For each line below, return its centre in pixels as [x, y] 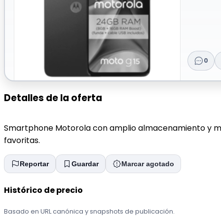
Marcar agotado [148, 164]
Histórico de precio [43, 190]
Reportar [34, 164]
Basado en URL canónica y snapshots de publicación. [89, 211]
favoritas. [22, 141]
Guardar [85, 164]
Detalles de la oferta [53, 98]
